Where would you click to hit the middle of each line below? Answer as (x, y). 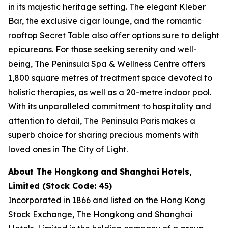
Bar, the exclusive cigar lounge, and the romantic (105, 21)
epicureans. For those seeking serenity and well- (103, 49)
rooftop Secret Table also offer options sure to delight (114, 35)
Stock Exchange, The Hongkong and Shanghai (100, 214)
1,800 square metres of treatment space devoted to (110, 78)
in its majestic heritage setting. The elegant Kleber (107, 7)
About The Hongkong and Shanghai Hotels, (100, 172)
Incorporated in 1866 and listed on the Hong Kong (107, 200)
